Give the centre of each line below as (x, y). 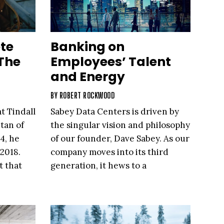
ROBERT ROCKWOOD (87, 95)
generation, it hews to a (98, 166)
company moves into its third (109, 152)
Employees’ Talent (111, 62)
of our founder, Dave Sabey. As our (120, 139)
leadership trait (82, 179)
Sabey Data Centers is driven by (115, 112)
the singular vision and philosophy (120, 125)
